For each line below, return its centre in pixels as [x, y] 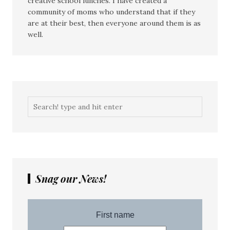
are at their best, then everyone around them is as [114, 23]
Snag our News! [71, 179]
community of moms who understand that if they [111, 12]
